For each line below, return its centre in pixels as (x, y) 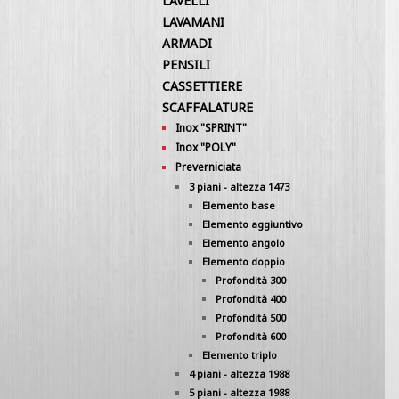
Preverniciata (208, 167)
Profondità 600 (251, 336)
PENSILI (186, 65)
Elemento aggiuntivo (252, 224)
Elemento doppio (244, 261)
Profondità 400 (251, 299)
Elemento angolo (244, 243)
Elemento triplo (240, 355)
